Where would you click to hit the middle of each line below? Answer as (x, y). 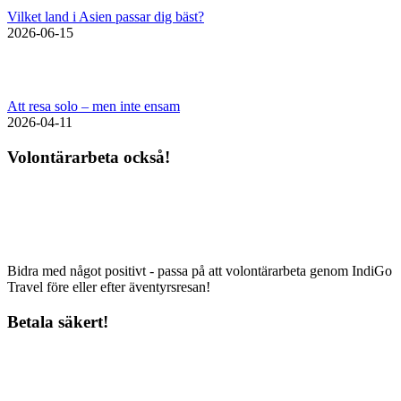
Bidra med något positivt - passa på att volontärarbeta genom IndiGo (200, 270)
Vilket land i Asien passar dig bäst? (106, 17)
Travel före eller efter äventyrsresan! (109, 286)
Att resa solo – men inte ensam (94, 107)
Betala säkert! (58, 321)
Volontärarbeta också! (89, 158)
